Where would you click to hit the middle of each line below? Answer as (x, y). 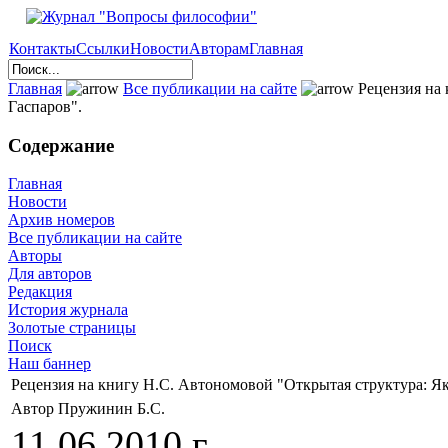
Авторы (35, 256)
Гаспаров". (45, 106)
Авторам (219, 48)
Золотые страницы (72, 328)
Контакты (42, 48)
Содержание (61, 145)
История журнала (68, 310)
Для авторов (50, 274)
